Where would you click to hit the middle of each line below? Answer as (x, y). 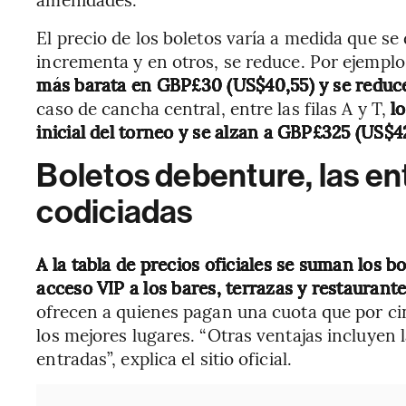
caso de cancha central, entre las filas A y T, (214, 107)
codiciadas (115, 212)
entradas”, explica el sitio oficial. (164, 358)
